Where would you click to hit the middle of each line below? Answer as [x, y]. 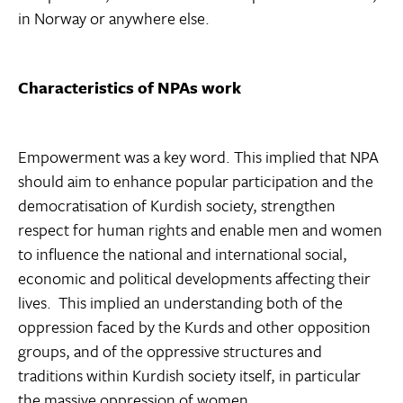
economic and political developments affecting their [194, 278]
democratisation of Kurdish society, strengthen [177, 206]
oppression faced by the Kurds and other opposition [194, 327]
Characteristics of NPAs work [130, 88]
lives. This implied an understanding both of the [180, 303]
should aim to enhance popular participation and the [196, 181]
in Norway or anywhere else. [114, 18]
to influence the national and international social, [183, 254]
